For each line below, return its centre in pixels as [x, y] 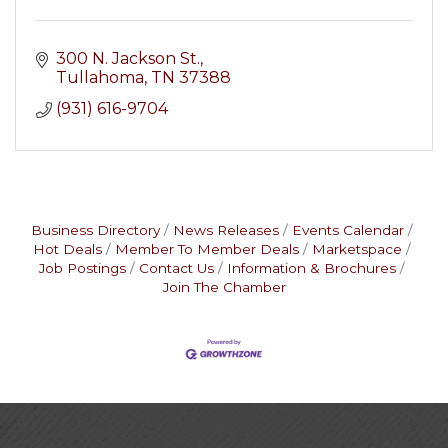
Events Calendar [348, 230]
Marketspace [357, 249]
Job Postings [82, 268]
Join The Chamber [224, 287]
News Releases [226, 230]
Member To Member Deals [207, 249]
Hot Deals [67, 249]
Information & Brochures [311, 268]
